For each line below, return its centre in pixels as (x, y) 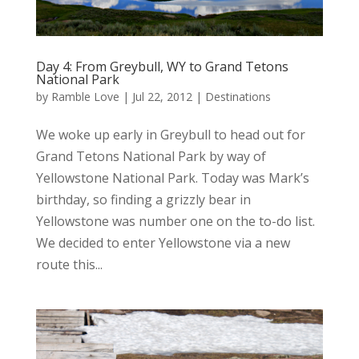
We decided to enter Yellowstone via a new (163, 242)
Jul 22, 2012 (162, 96)
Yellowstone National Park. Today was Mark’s (172, 177)
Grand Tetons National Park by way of (151, 156)
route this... (69, 264)
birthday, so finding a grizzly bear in (143, 199)
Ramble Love (85, 96)
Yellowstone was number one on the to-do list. (175, 221)
